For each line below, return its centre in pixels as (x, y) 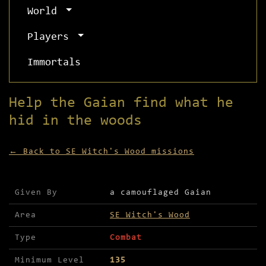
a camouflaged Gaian (161, 193)
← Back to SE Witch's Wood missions (102, 152)
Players (51, 38)
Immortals (54, 63)
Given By (36, 193)
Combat (126, 238)
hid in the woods (75, 121)
